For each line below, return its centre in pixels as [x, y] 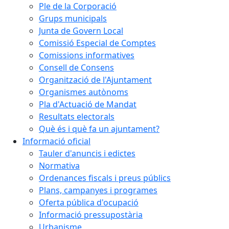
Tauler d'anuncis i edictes [87, 154]
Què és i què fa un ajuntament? [99, 129]
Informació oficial [56, 141]
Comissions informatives [87, 55]
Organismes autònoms [84, 92]
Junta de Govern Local [81, 31]
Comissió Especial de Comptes [97, 43]
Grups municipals [73, 19]
